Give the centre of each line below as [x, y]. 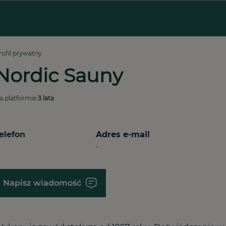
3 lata [46, 98]
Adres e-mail [123, 134]
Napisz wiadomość [42, 183]
